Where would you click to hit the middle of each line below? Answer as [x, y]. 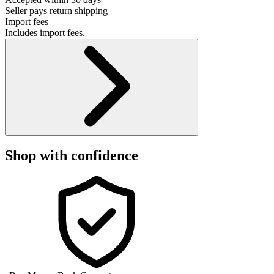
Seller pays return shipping [56, 10]
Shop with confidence [72, 156]
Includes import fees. [45, 32]
